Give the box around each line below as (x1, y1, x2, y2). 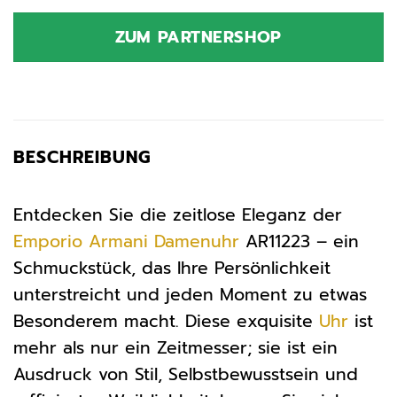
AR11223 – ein (239, 228, 359, 254)
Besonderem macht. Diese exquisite (13, 307, 319, 334)
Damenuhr (154, 228, 239, 254)
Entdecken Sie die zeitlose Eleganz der (13, 201, 342, 228)
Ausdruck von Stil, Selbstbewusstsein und (13, 361, 358, 387)
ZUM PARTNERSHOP (115, 25, 282, 51)
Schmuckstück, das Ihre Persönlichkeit (13, 254, 331, 281)
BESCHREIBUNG (13, 144, 151, 171)
